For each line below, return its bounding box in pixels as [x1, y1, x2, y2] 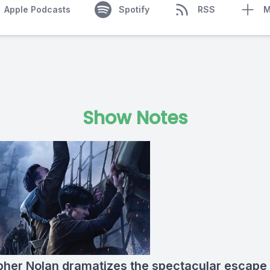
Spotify [118, 4, 149, 14]
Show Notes [83, 105, 187, 131]
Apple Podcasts [4, 4, 71, 14]
